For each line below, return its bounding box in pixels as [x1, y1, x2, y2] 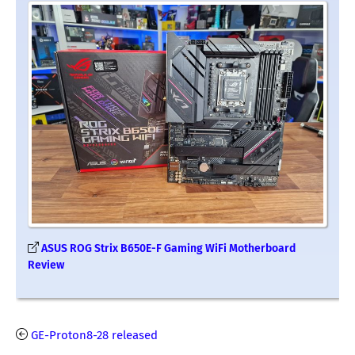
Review [28, 258, 64, 272]
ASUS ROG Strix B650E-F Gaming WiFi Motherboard [41, 241, 296, 255]
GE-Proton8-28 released [31, 327, 158, 342]
